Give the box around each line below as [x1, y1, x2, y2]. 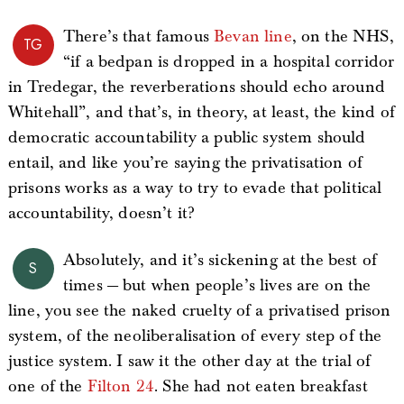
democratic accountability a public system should [7, 127, 366, 148]
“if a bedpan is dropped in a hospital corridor [62, 51, 395, 72]
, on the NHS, [291, 26, 394, 47]
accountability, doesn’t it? [7, 203, 196, 224]
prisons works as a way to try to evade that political [7, 178, 382, 198]
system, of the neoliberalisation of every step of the [7, 326, 382, 346]
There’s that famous [62, 26, 215, 47]
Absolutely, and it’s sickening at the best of [62, 250, 378, 271]
